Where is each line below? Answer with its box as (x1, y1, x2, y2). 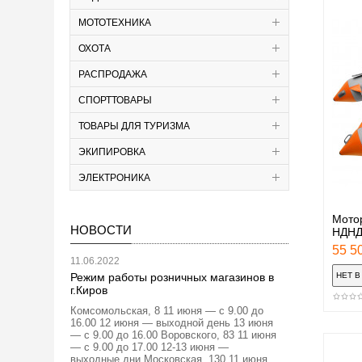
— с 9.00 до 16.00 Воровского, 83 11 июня (70, 328, 276, 341)
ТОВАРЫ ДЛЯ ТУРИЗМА (78, 120, 190, 132)
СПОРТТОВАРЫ (78, 94, 152, 106)
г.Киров (70, 283, 107, 297)
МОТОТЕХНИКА (78, 16, 151, 28)
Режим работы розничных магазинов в (70, 270, 274, 284)
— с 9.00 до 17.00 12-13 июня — (70, 340, 229, 353)
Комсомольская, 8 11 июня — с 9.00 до (70, 304, 263, 317)
